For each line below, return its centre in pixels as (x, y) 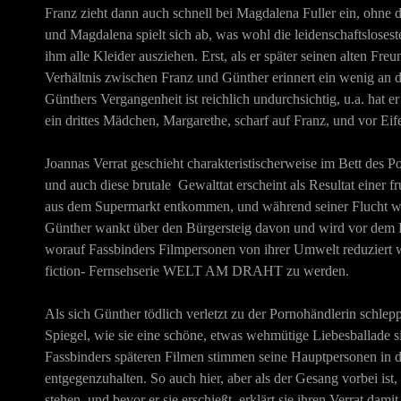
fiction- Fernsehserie (104, 271)
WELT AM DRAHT (223, 271)
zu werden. (316, 271)
